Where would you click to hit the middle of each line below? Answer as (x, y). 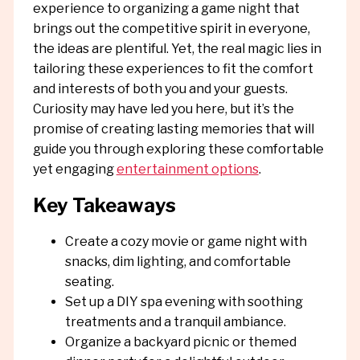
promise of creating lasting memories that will (173, 129)
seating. (89, 281)
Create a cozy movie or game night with (186, 241)
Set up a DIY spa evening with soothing (184, 301)
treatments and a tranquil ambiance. (175, 321)
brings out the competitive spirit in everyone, (171, 29)
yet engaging (74, 170)
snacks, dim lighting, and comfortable (178, 261)
